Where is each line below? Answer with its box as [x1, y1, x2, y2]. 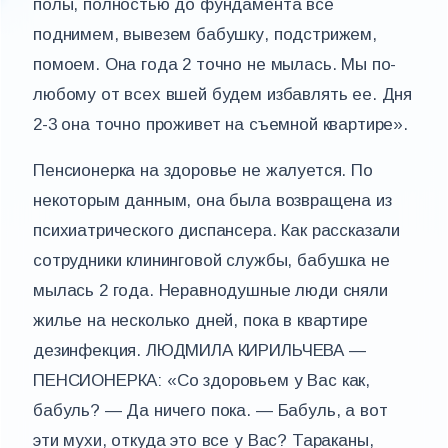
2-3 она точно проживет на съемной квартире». [33, 115, 408, 134]
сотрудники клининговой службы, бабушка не [33, 251, 390, 270]
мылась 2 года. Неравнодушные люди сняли [33, 281, 388, 300]
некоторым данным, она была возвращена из [33, 191, 392, 210]
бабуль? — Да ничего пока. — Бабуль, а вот [33, 401, 388, 420]
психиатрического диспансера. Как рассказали [33, 221, 401, 240]
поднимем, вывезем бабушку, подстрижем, [33, 25, 377, 44]
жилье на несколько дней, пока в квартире [33, 311, 368, 330]
